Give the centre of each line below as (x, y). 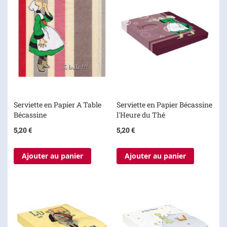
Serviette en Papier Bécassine (164, 105)
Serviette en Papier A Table (58, 105)
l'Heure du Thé (141, 115)
